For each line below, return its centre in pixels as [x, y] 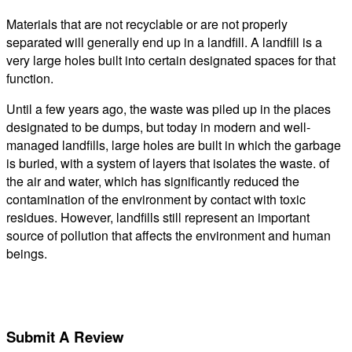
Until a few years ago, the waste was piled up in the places [169, 109]
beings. [27, 254]
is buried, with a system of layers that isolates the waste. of [168, 163]
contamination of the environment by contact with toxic [156, 200]
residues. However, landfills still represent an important [158, 218]
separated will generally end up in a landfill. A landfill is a [164, 42]
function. [30, 79]
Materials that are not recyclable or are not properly [147, 24]
